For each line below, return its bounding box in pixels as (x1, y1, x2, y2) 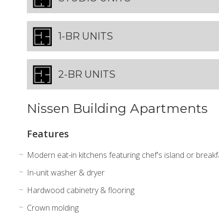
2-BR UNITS (58, 68, 115, 80)
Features (26, 127, 69, 140)
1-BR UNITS (58, 30, 113, 42)
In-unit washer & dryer (26, 167, 105, 178)
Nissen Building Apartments (26, 100, 208, 116)
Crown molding (26, 202, 79, 213)
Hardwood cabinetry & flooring (26, 184, 134, 196)
